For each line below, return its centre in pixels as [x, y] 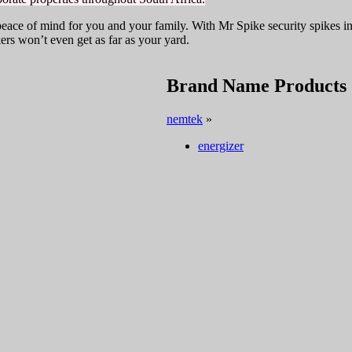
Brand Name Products [257, 85]
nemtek [185, 119]
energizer [221, 145]
